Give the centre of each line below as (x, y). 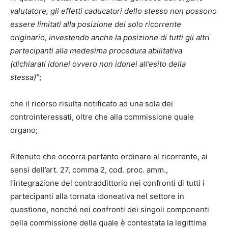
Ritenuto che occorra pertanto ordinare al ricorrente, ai (109, 157)
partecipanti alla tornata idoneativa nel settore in (97, 196)
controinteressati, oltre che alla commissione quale (102, 117)
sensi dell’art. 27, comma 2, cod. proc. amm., (89, 170)
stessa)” (25, 77)
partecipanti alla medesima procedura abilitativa (96, 51)
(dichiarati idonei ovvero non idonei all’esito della (98, 64)
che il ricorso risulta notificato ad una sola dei (92, 104)
